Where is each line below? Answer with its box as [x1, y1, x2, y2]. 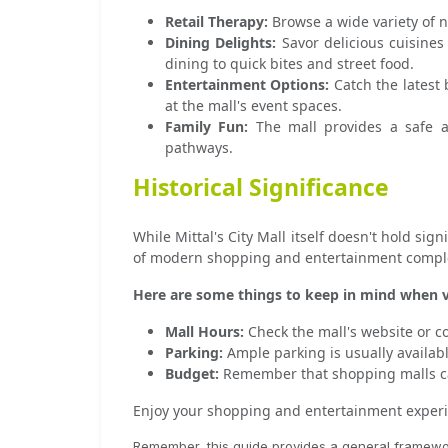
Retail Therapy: [164, 12, 268, 31]
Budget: [164, 364, 219, 383]
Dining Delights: [164, 33, 277, 52]
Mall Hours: [164, 322, 244, 341]
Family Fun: [164, 117, 249, 136]
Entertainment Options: [164, 75, 330, 94]
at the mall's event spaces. [164, 96, 342, 115]
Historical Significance [132, 171, 389, 203]
